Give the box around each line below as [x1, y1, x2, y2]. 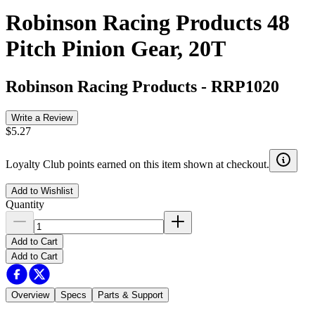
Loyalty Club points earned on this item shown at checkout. [6, 157, 269, 170]
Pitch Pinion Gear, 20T [6, 36, 226, 62]
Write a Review [11, 112, 72, 123]
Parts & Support [98, 289, 163, 300]
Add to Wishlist [11, 185, 73, 196]
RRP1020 [211, 77, 279, 96]
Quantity [6, 198, 44, 210]
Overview [11, 289, 49, 300]
